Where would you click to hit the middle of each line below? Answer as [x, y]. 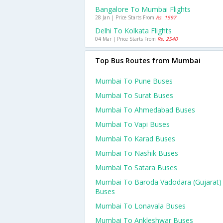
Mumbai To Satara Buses [136, 167]
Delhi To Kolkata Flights [133, 31]
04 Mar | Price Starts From [126, 39]
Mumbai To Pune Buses [134, 81]
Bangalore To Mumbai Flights [143, 9]
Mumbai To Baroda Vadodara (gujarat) [158, 182]
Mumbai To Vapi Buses [132, 124]
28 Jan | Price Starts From [125, 17]
